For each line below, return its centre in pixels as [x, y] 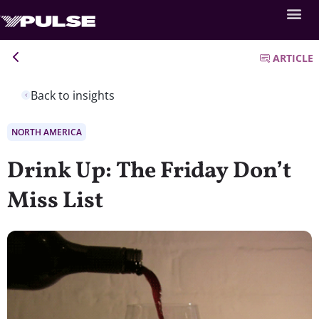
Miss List [55, 201]
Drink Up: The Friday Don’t [149, 171]
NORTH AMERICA [47, 132]
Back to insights [73, 95]
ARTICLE [293, 58]
